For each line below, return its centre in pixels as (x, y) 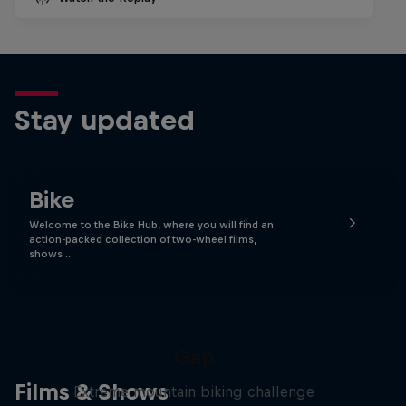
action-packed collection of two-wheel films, (143, 239)
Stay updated (105, 120)
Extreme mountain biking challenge (194, 391)
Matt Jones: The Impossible (194, 332)
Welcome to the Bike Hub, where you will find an (151, 225)
